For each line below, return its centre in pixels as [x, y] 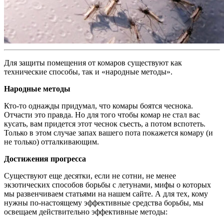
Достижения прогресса [45, 159]
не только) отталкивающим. [51, 142]
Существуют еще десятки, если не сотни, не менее [90, 176]
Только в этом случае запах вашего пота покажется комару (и [108, 133]
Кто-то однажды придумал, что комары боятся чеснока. [98, 106]
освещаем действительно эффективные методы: [86, 212]
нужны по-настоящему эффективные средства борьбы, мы [104, 203]
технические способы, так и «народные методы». [88, 72]
